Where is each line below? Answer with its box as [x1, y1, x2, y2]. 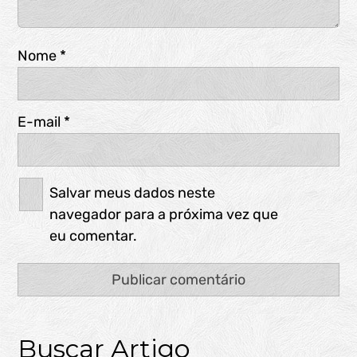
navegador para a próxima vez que [49, 206, 279, 224]
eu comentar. [49, 227, 138, 245]
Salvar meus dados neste [49, 184, 216, 202]
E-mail [18, 113, 65, 131]
